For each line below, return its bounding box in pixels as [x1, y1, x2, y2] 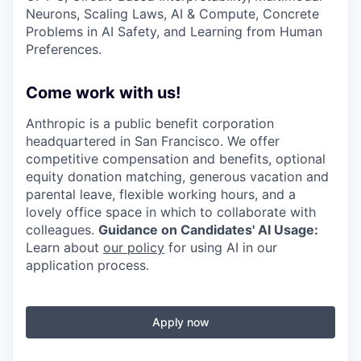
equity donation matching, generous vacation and [26, 168, 329, 185]
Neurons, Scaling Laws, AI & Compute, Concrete [26, 5, 319, 22]
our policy [103, 239, 164, 255]
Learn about [26, 239, 103, 255]
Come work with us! [26, 82, 180, 102]
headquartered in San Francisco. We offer [26, 132, 280, 149]
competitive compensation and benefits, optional [26, 150, 326, 167]
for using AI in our [164, 239, 277, 255]
